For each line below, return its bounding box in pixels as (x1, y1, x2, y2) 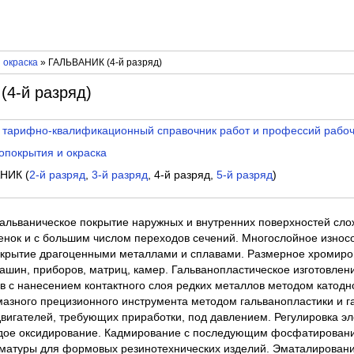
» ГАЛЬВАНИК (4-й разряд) (37, 56, 162, 68)
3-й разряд (92, 169, 149, 182)
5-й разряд (217, 169, 273, 182)
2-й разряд (29, 169, 86, 182)
